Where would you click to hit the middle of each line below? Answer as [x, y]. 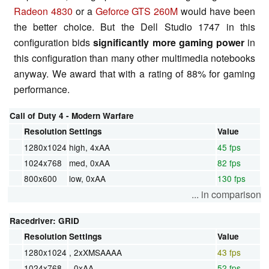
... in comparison [226, 194]
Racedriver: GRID [44, 220]
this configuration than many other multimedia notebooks [134, 58]
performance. [42, 89]
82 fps [229, 162]
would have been [217, 11]
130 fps [231, 178]
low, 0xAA [87, 178]
